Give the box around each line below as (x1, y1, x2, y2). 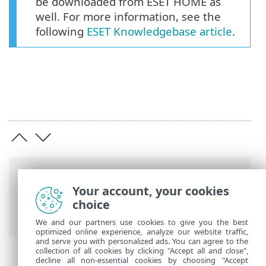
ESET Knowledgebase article (87, 24, 232, 39)
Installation (21, 209, 80, 224)
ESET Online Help (21, 194, 110, 210)
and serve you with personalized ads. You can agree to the (36, 236, 248, 246)
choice (72, 197, 110, 213)
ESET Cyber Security (123, 194, 226, 210)
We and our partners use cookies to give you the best (36, 217, 248, 227)
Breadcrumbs (21, 168, 110, 187)
